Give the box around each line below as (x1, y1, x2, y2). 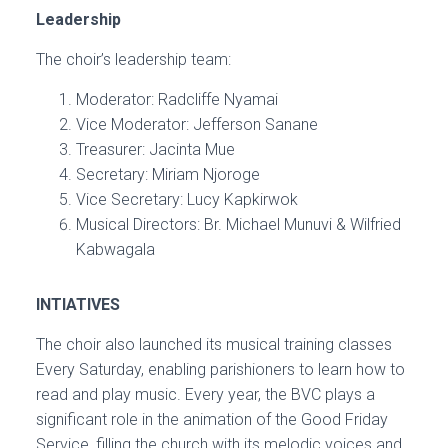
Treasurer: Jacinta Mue (75, 140, 235, 160)
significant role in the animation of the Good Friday (35, 410, 388, 430)
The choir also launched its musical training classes (35, 335, 392, 355)
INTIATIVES (35, 295, 120, 315)
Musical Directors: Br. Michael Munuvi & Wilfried (75, 215, 401, 235)
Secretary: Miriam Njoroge (75, 165, 260, 185)
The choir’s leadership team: (35, 50, 231, 70)
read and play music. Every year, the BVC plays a (35, 385, 375, 405)
